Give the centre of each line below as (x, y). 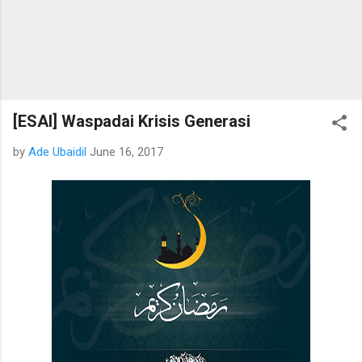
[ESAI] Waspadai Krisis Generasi (132, 121)
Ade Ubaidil (57, 152)
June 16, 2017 (126, 152)
